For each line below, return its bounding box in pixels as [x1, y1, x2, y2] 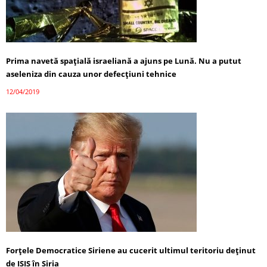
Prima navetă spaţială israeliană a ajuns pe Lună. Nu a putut [6, 55, 241, 66]
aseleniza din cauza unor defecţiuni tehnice [6, 68, 176, 79]
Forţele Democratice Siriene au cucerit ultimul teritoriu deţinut [6, 244, 256, 256]
